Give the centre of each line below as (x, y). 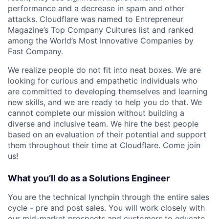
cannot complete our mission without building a (96, 113)
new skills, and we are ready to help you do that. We (105, 102)
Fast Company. (35, 51)
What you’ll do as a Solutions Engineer (89, 178)
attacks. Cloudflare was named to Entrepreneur (96, 19)
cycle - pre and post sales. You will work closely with (106, 208)
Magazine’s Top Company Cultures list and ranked (101, 30)
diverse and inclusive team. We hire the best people (103, 124)
